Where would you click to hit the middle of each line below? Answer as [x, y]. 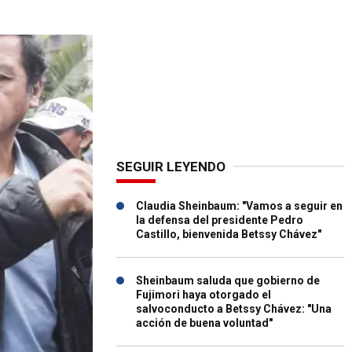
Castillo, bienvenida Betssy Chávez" [229, 234]
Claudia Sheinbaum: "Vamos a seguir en [239, 206]
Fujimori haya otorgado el [203, 295]
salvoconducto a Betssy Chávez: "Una [234, 309]
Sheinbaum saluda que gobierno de [228, 280]
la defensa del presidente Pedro [220, 220]
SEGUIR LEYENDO [171, 167]
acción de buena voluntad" [204, 323]
